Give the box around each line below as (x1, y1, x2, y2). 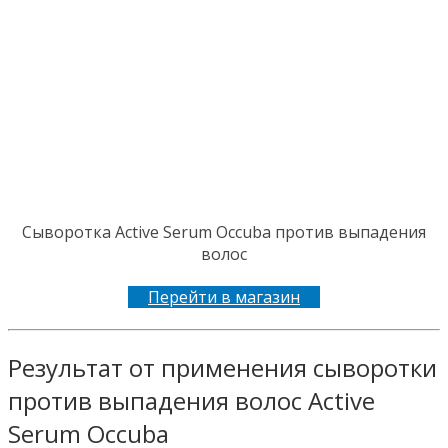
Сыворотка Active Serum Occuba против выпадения (22, 220, 426, 243)
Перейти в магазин (148, 285, 300, 308)
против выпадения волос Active (8, 383, 375, 417)
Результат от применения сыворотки (8, 350, 437, 384)
